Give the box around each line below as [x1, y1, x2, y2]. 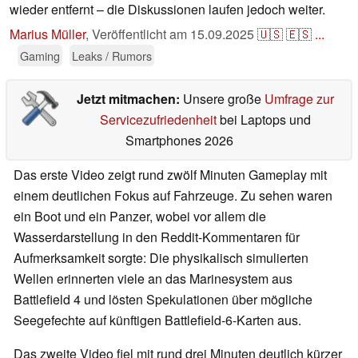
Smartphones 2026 [125, 131, 233, 150]
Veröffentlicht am [92, 25, 190, 44]
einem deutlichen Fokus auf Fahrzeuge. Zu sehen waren [14, 186, 332, 205]
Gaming [20, 47, 60, 65]
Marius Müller [10, 25, 86, 44]
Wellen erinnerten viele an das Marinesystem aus [14, 269, 292, 288]
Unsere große [182, 89, 265, 109]
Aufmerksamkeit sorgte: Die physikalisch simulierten [14, 249, 308, 268]
